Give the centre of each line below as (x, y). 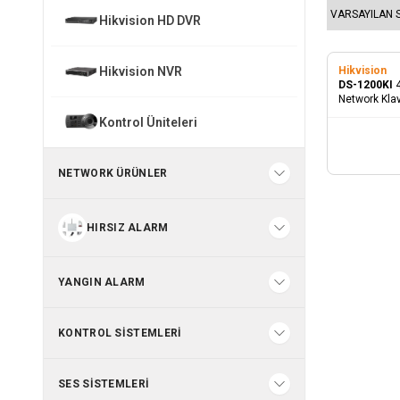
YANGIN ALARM (102, 282)
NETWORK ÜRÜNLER (113, 173)
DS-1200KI (367, 84)
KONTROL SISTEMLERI (120, 333)
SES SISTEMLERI (104, 383)
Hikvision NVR (141, 71)
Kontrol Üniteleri (148, 122)
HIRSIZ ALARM (128, 227)
